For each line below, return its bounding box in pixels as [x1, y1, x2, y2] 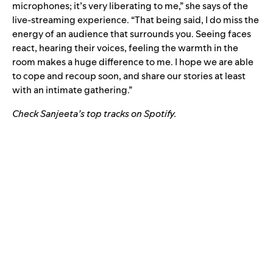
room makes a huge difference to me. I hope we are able [12, 55, 253, 68]
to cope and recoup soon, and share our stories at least [12, 69, 246, 82]
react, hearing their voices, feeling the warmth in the [12, 41, 238, 54]
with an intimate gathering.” [12, 83, 132, 96]
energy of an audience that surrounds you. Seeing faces [12, 27, 251, 40]
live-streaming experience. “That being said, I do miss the [12, 13, 259, 26]
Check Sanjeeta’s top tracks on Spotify [12, 107, 174, 120]
